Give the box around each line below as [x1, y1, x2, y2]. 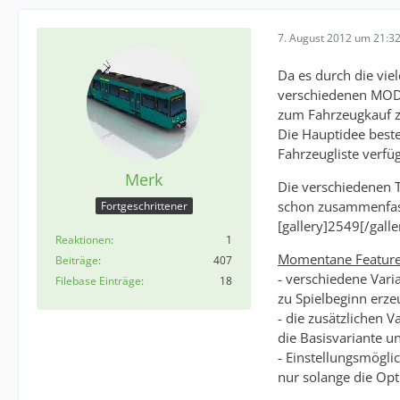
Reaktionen [55, 232, 111, 248]
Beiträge [55, 253, 98, 269]
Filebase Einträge [55, 273, 141, 289]
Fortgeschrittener [100, 198, 187, 214]
